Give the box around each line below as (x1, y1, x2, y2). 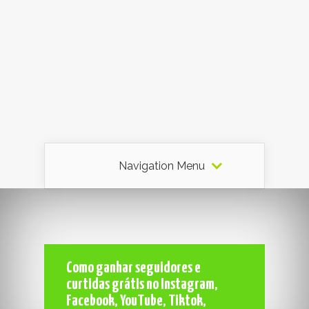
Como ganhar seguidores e (66, 260, 201, 276)
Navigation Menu (118, 159, 205, 172)
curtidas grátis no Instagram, (66, 277, 218, 292)
